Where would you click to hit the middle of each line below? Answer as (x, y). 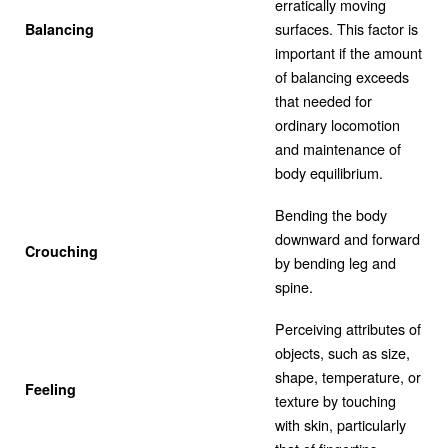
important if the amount (348, 52)
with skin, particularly (340, 424)
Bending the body (331, 214)
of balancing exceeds (342, 76)
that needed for (323, 100)
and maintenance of (338, 148)
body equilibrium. (329, 172)
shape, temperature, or (348, 376)
